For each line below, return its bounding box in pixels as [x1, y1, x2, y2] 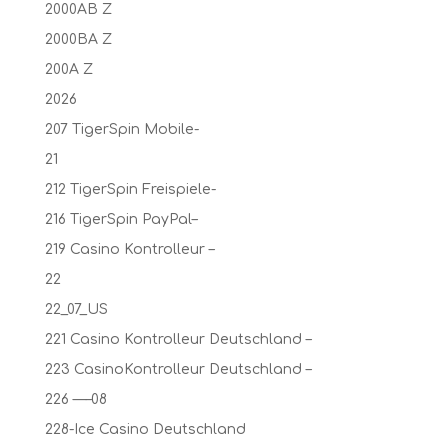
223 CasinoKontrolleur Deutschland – [44, 362, 311, 377]
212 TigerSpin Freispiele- [44, 182, 216, 197]
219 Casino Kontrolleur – [44, 242, 214, 257]
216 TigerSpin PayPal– [44, 212, 197, 227]
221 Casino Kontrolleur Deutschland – [44, 332, 311, 347]
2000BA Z [44, 32, 112, 47]
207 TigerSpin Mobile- [44, 122, 199, 137]
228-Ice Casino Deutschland [44, 422, 246, 437]
